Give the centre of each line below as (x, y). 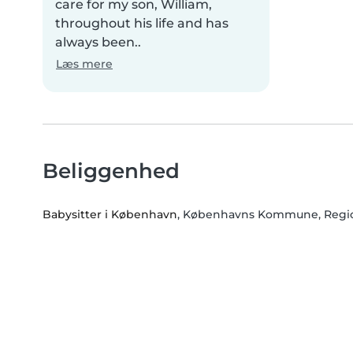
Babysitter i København (110, 215)
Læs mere (84, 64)
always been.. (98, 43)
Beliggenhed (111, 171)
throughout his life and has (142, 24)
